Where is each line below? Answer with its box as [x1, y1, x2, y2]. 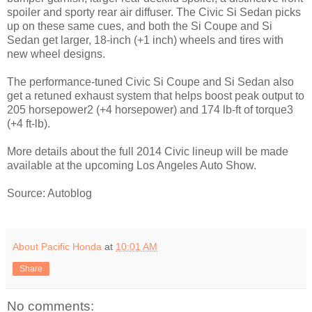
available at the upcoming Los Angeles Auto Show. [7, 159, 256, 171]
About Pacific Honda [13, 240, 102, 252]
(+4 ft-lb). [7, 117, 50, 130]
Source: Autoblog [7, 187, 92, 199]
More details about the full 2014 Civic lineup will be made [7, 145, 288, 157]
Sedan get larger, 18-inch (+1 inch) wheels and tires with [7, 33, 283, 46]
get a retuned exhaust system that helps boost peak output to [7, 89, 304, 102]
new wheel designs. [7, 47, 105, 60]
